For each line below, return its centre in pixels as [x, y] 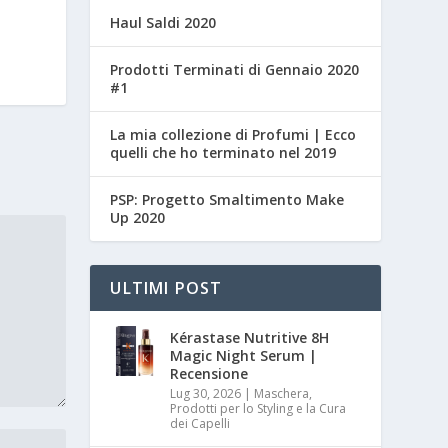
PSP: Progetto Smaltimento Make [227, 200]
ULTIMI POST [166, 288]
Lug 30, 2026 [206, 394]
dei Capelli [200, 424]
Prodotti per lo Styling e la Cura [258, 409]
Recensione [209, 374]
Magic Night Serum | [244, 356]
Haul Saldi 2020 [163, 23]
